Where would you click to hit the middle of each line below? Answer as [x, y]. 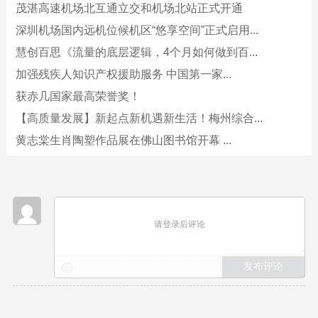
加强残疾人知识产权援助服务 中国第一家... [123, 74]
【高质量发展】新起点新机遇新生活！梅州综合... [139, 118]
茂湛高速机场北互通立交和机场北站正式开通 [129, 8]
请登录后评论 [179, 224]
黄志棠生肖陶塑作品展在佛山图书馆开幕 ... [123, 140]
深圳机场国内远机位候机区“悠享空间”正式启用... [137, 30]
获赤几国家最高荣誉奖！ [78, 96]
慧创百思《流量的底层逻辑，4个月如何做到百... [136, 52]
